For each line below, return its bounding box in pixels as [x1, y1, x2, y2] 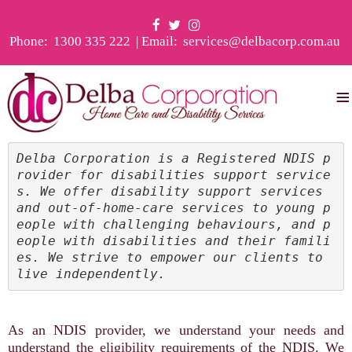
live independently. [16, 266, 166, 281]
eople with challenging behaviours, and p [16, 216, 331, 232]
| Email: [133, 34, 181, 49]
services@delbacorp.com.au [183, 34, 340, 49]
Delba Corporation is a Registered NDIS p [16, 150, 331, 166]
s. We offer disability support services [16, 183, 323, 199]
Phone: [9, 34, 51, 49]
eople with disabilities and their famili [16, 233, 331, 248]
